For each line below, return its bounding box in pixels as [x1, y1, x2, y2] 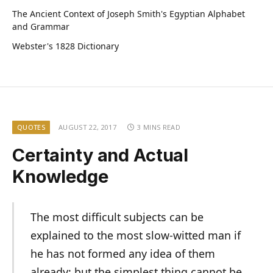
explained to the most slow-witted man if [30, 228, 241, 243]
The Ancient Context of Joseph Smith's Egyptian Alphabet [12, 8, 245, 20]
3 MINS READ [137, 122, 180, 132]
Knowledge [12, 166, 108, 188]
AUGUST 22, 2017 [58, 122, 116, 132]
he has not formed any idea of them [30, 246, 215, 261]
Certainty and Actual [12, 144, 189, 166]
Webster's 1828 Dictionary [12, 40, 119, 52]
